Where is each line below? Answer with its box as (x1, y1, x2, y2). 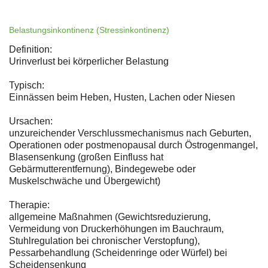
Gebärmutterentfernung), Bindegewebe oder (9, 164, 196, 175)
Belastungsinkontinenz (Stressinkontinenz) (9, 25, 169, 35)
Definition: (9, 44, 52, 55)
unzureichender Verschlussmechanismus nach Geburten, (9, 128, 251, 139)
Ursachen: (9, 116, 53, 127)
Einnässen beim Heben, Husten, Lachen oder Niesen (9, 92, 235, 103)
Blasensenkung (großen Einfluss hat (9, 152, 163, 163)
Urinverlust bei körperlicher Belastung (9, 56, 169, 67)
